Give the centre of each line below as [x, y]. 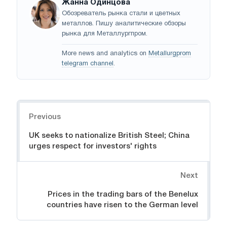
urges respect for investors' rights [93, 146]
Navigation [37, 105]
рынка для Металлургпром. [105, 34]
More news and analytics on [105, 53]
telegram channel [88, 64]
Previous [45, 117]
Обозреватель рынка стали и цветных [121, 13]
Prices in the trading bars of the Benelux [123, 194]
